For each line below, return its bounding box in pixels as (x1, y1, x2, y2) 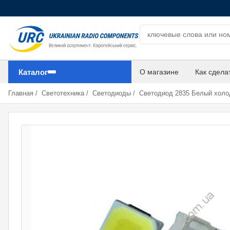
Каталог (18, 67, 48, 76)
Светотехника (42, 89, 84, 97)
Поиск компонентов (140, 26, 206, 34)
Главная (8, 89, 33, 97)
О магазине (140, 68, 179, 76)
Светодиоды (92, 89, 131, 97)
